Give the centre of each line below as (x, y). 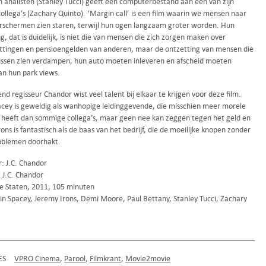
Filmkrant (105, 259)
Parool (75, 259)
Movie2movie (148, 259)
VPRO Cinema (37, 259)
